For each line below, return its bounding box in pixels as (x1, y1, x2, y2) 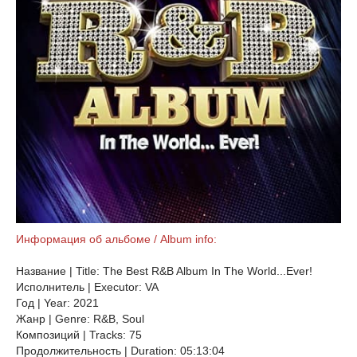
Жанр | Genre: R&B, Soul (16, 312, 144, 325)
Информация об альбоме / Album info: (16, 233, 217, 245)
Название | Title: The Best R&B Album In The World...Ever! (16, 265, 312, 277)
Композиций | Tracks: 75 (16, 328, 142, 341)
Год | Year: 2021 (16, 296, 99, 309)
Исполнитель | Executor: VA (16, 280, 159, 293)
